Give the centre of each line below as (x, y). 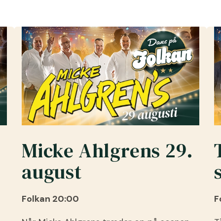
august (52, 171)
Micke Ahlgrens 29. (108, 150)
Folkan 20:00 (50, 199)
